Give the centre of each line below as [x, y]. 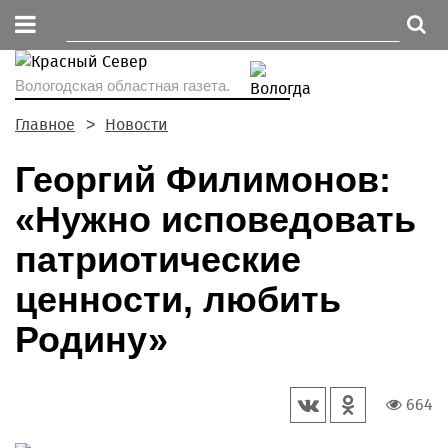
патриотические [158, 259]
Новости [136, 124]
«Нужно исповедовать [215, 219]
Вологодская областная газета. [122, 85]
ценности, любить [178, 299]
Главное [45, 124]
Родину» [91, 339]
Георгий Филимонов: [203, 179]
